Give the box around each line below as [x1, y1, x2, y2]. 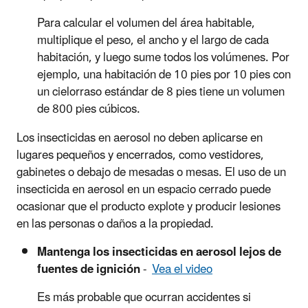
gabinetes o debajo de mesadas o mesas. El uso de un [16, 159, 286, 185]
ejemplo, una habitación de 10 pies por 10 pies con [37, 62, 291, 87]
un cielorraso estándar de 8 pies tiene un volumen [37, 79, 285, 104]
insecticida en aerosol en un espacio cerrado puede [16, 177, 271, 202]
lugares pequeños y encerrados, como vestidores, [16, 142, 264, 168]
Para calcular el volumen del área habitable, [37, 10, 255, 36]
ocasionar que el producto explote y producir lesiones [16, 194, 280, 219]
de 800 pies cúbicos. [37, 96, 140, 122]
